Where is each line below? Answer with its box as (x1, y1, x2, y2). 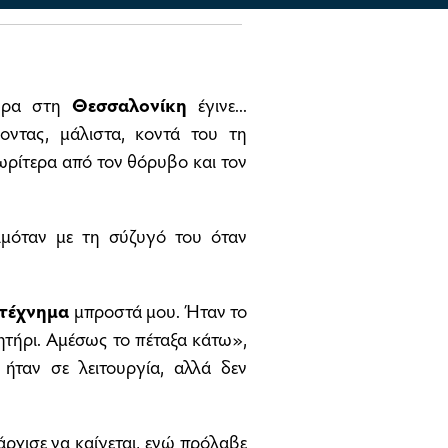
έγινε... (187, 90, 247, 117)
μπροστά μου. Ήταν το (69, 297, 248, 324)
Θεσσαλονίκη (72, 90, 187, 117)
